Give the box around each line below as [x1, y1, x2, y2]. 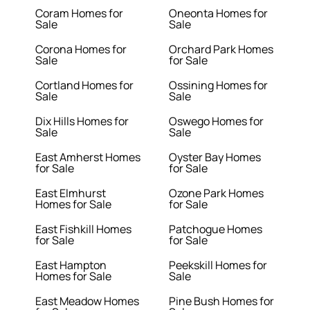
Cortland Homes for [35, 77, 134, 93]
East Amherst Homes [35, 149, 141, 165]
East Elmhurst [35, 185, 107, 201]
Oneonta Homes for [169, 6, 268, 21]
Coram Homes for [35, 6, 124, 21]
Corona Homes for [35, 42, 127, 57]
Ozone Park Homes [169, 185, 264, 201]
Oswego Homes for [169, 113, 264, 129]
